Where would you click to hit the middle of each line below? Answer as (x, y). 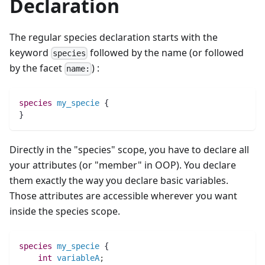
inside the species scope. (65, 211)
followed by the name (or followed (166, 53)
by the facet (37, 68)
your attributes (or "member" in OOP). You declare (123, 165)
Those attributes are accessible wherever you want (123, 196)
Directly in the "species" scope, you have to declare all (129, 150)
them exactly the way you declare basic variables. (119, 181)
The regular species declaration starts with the (114, 38)
